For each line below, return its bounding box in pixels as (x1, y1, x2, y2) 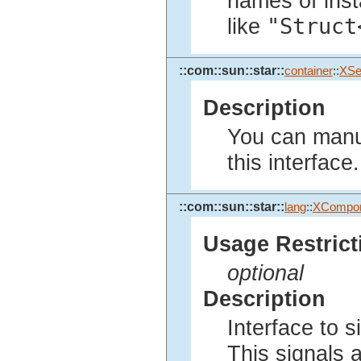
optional (226, 260, 304, 285)
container (284, 64, 333, 78)
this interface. (226, 150, 359, 175)
